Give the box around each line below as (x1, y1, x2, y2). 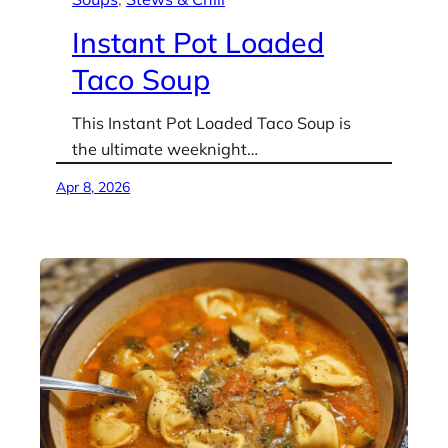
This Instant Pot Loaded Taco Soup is (72, 112, 351, 133)
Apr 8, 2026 (56, 177, 130, 196)
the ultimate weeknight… (72, 138, 258, 159)
